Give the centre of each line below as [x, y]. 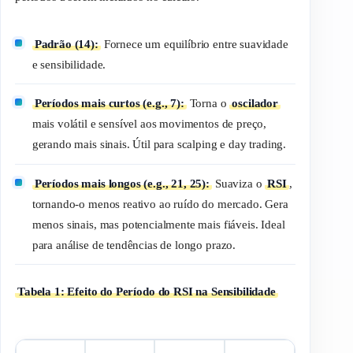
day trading [256, 145]
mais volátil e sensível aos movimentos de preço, [149, 124]
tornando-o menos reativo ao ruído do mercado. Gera [160, 204]
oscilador [255, 104]
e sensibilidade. [69, 64]
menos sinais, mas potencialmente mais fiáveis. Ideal [158, 224]
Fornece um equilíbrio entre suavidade [194, 44]
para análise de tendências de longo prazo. [134, 245]
